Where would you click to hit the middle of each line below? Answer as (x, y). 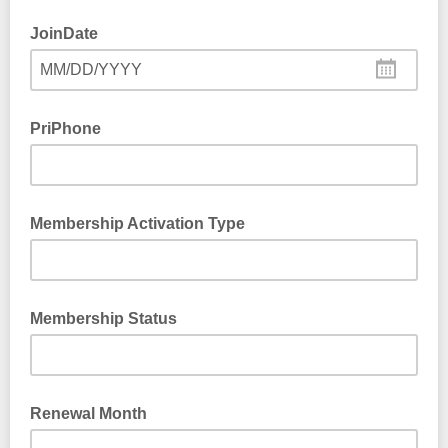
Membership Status (103, 318)
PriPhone (65, 128)
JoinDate (64, 33)
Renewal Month (88, 413)
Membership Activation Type (137, 223)
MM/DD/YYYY (91, 69)
